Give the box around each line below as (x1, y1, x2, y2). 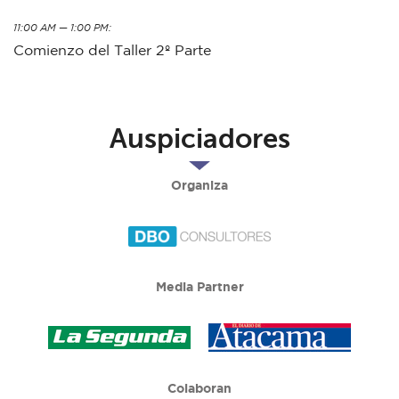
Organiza (171, 177, 228, 193)
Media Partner (155, 279, 244, 295)
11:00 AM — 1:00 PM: (13, 22, 111, 35)
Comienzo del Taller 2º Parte (13, 42, 211, 59)
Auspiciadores (109, 123, 290, 155)
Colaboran (167, 380, 232, 396)
